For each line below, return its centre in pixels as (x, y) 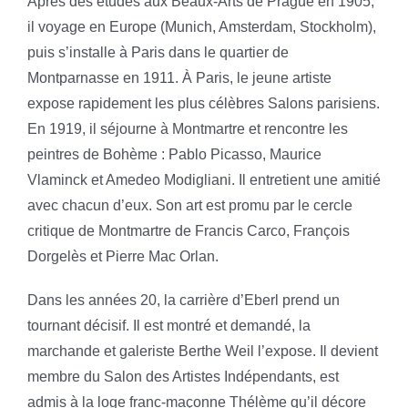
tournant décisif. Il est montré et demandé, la (168, 325)
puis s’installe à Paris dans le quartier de (158, 52)
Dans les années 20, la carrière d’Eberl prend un (183, 300)
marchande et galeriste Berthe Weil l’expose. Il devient (202, 351)
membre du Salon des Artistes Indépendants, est (183, 376)
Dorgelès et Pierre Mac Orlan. (122, 256)
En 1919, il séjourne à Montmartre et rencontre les (187, 128)
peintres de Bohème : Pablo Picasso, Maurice (174, 154)
